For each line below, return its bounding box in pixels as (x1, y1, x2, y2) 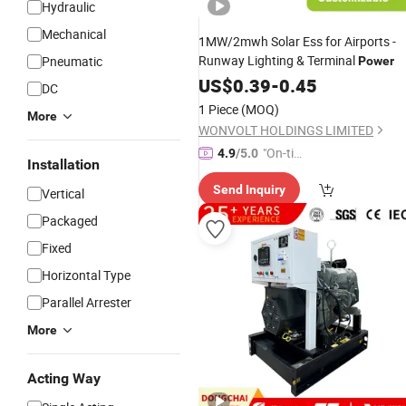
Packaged (42, 212, 98, 229)
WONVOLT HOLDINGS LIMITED (198, 121, 373, 139)
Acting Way (27, 370, 101, 387)
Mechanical (42, 25, 106, 43)
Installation (27, 156, 100, 173)
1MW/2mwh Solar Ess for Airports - (198, 33, 396, 50)
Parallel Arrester (42, 294, 131, 311)
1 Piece (198, 101, 238, 118)
